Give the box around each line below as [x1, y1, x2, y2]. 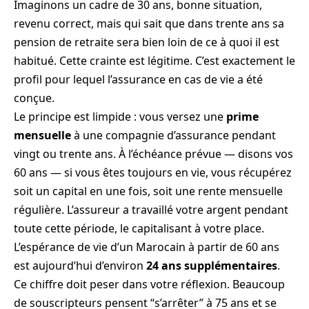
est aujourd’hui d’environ [14, 258, 146, 274]
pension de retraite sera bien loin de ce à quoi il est [14, 34, 279, 50]
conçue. [14, 90, 54, 106]
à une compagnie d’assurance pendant [71, 128, 276, 143]
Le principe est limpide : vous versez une [14, 109, 226, 125]
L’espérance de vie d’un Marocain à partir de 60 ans [14, 239, 279, 255]
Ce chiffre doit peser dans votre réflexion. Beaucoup [14, 277, 285, 292]
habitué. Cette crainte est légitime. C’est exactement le [14, 53, 295, 69]
